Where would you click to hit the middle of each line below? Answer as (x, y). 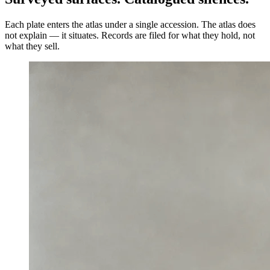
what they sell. (32, 46)
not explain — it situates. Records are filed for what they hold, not (130, 36)
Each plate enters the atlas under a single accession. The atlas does (130, 25)
